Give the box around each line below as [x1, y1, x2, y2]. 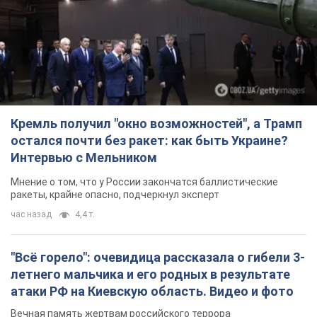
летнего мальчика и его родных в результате [11, 267, 290, 282]
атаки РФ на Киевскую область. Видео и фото [11, 284, 294, 299]
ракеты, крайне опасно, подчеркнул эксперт [11, 189, 219, 201]
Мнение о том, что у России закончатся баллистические [11, 176, 278, 188]
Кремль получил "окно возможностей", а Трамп [11, 116, 302, 132]
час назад [11, 209, 52, 220]
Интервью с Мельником [11, 150, 157, 166]
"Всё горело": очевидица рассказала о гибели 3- [11, 250, 305, 265]
